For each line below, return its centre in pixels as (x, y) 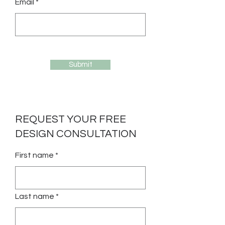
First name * (37, 155)
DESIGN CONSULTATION (76, 134)
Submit (80, 65)
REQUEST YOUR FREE (71, 119)
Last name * (37, 196)
